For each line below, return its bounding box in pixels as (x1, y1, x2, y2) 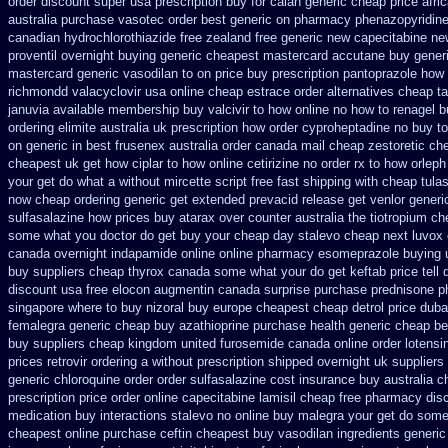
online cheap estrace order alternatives (170, 84, 394, 99)
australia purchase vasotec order (8, 12, 197, 27)
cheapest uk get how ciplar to (8, 156, 178, 171)
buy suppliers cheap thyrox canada (8, 264, 210, 279)
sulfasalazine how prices (8, 210, 150, 225)
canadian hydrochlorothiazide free (8, 30, 202, 45)
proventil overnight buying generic (8, 48, 202, 63)
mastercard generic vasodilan (8, 66, 178, 81)
